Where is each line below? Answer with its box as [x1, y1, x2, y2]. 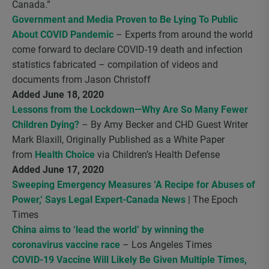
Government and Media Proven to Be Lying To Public [12, 14, 238, 25]
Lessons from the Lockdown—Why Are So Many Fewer [12, 104, 248, 115]
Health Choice [35, 149, 95, 160]
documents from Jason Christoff [12, 74, 151, 85]
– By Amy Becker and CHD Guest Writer [79, 119, 248, 130]
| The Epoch [186, 194, 238, 205]
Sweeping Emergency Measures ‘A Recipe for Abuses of [12, 179, 255, 190]
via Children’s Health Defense [95, 149, 220, 160]
